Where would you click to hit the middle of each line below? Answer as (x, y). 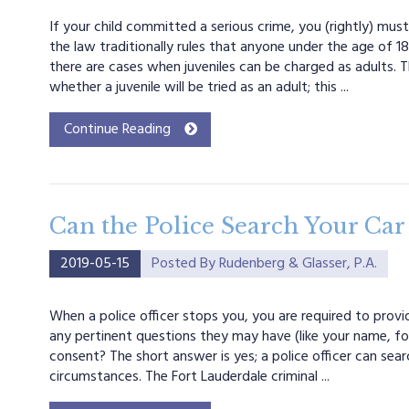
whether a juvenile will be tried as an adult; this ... (199, 88)
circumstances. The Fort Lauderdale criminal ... (189, 377)
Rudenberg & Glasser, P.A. (298, 264)
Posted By (185, 264)
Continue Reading (117, 130)
